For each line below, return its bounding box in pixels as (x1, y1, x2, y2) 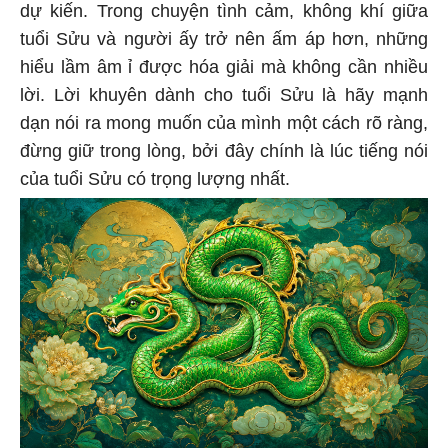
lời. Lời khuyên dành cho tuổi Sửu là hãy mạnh (20, 88, 428, 109)
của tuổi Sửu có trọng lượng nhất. (20, 172, 290, 193)
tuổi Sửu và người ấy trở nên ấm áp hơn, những (20, 32, 428, 53)
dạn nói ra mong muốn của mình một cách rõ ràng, (20, 116, 428, 137)
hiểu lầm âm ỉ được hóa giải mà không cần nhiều (20, 60, 428, 81)
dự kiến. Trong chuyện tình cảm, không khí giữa (20, 4, 428, 25)
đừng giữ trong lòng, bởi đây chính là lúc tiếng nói (20, 144, 428, 165)
